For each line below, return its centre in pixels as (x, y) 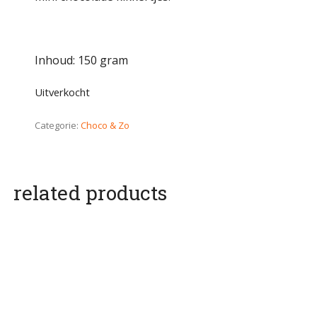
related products (90, 193)
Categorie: (58, 125)
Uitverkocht (62, 92)
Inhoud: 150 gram (81, 60)
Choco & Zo (105, 125)
